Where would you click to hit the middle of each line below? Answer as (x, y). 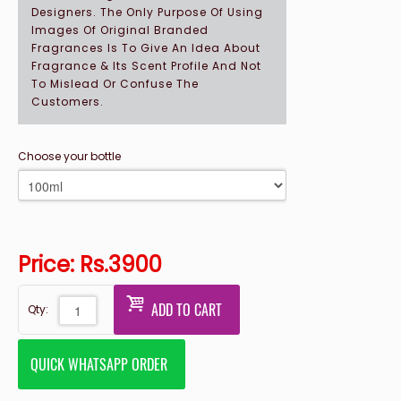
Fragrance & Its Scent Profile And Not (146, 65)
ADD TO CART (187, 309)
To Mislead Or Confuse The (115, 83)
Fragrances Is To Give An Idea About (146, 47)
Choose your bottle (69, 156)
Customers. (68, 101)
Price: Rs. (63, 264)
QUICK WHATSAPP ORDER (99, 364)
